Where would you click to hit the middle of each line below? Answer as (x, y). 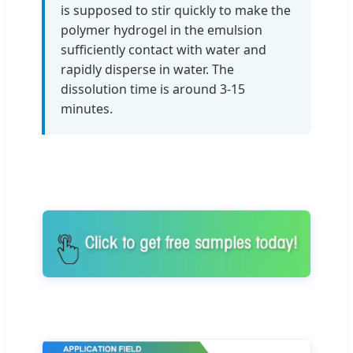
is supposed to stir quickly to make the (176, 11)
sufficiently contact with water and (163, 50)
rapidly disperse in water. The (147, 70)
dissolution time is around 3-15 (153, 89)
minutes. (87, 109)
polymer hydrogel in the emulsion (162, 30)
